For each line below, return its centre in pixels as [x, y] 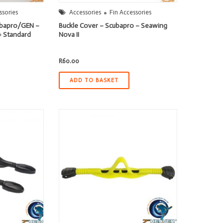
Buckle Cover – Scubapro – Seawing [113, 26]
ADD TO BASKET [94, 81]
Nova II [69, 35]
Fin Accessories [131, 12]
